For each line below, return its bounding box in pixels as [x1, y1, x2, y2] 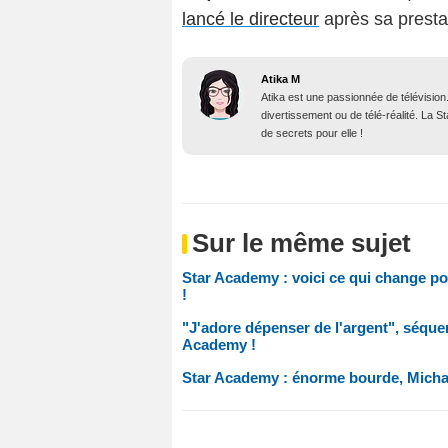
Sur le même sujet [192, 228, 411, 259]
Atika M [261, 73, 300, 86]
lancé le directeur [182, 9, 319, 30]
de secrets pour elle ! [261, 127, 363, 140]
